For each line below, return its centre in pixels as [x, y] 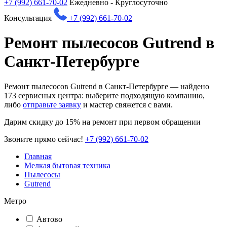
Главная [38, 156]
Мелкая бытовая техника [67, 165]
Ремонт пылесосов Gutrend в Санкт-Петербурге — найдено [107, 86]
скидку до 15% [54, 122]
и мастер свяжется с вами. [127, 104]
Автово [49, 219]
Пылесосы [42, 174]
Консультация [28, 18]
